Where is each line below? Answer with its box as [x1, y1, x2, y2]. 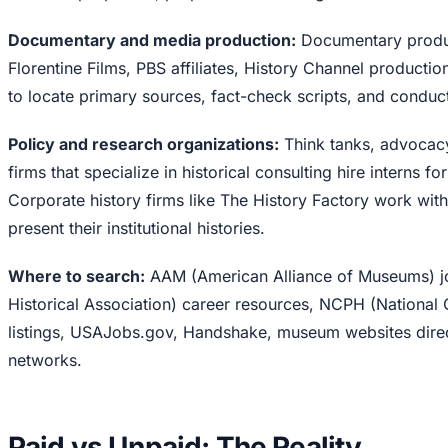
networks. [8, 349, 82, 370]
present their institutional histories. [8, 217, 265, 238]
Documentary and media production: [8, 29, 296, 50]
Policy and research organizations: [8, 133, 279, 154]
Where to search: [8, 265, 145, 286]
